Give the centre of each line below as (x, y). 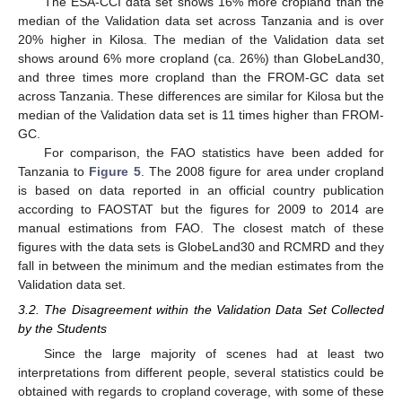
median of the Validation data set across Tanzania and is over (201, 20)
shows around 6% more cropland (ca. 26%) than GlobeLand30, (201, 58)
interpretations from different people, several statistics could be (201, 373)
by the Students (62, 328)
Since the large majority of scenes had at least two (214, 354)
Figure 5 (115, 171)
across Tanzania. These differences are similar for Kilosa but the (201, 96)
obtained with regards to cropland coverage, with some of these (201, 392)
